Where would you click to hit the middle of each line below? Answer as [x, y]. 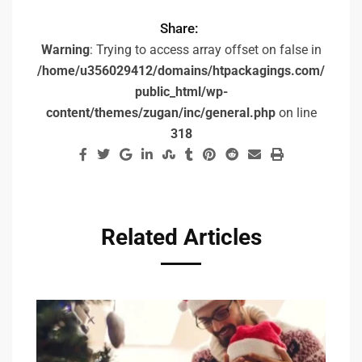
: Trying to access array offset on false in [205, 49]
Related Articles [181, 237]
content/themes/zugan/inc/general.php [160, 112]
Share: [179, 28]
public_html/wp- [181, 91]
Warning [65, 49]
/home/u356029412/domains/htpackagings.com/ [181, 70]
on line [296, 112]
